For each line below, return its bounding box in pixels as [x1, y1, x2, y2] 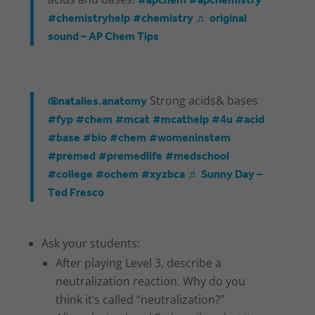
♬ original [196, 8, 247, 30]
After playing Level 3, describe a [56, 255, 222, 271]
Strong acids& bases [147, 93, 259, 109]
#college [48, 164, 94, 186]
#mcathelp [153, 109, 210, 131]
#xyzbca [141, 164, 186, 186]
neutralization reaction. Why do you [56, 274, 246, 290]
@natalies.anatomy [48, 91, 148, 113]
